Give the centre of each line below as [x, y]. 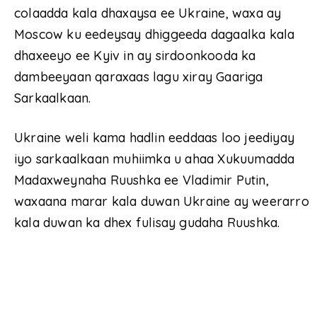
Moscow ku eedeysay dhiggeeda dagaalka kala [155, 35]
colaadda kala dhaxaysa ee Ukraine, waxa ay [148, 13]
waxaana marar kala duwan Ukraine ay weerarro [162, 202]
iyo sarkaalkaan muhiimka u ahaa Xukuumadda [155, 159]
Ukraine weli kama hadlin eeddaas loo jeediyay [155, 138]
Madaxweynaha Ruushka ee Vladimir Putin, [142, 180]
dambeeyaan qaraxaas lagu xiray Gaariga [139, 77]
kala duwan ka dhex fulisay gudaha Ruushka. [147, 223]
